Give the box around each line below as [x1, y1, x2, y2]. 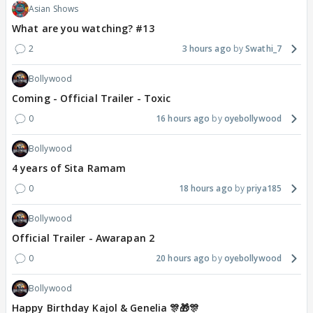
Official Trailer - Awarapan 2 [12, 231, 154, 245]
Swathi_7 [245, 43, 282, 55]
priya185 [247, 182, 282, 195]
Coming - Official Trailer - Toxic [12, 92, 171, 105]
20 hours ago [156, 252, 210, 265]
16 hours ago [156, 112, 210, 125]
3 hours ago [182, 43, 231, 55]
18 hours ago [178, 182, 233, 195]
